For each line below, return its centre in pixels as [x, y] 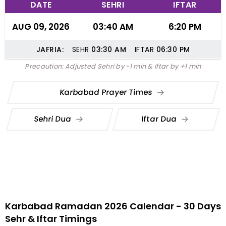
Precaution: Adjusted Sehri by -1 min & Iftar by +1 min [113, 66]
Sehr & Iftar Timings [51, 219]
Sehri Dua [54, 119]
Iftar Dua [160, 119]
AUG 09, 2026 [41, 27]
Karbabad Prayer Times [107, 92]
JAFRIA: [50, 49]
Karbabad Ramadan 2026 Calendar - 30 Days [113, 206]
